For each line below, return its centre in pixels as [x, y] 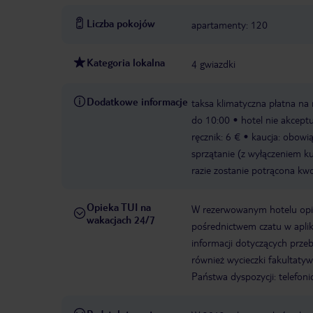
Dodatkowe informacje [137, 102]
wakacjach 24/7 [121, 220]
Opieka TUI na [119, 207]
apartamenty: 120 [230, 25]
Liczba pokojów [121, 23]
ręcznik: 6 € [216, 137]
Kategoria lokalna [126, 63]
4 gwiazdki [213, 64]
